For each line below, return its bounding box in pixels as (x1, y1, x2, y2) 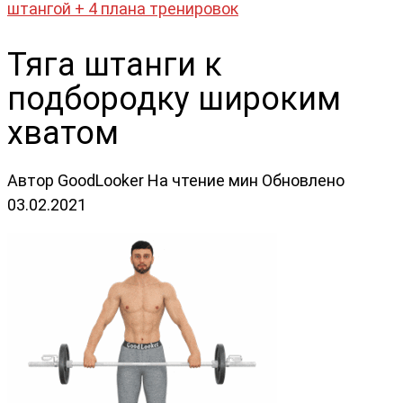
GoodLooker (58, 170, 144, 190)
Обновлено (262, 170, 345, 190)
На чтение (148, 170, 225, 190)
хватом (7, 113, 119, 152)
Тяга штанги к (7, 45, 222, 84)
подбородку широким (7, 79, 341, 118)
